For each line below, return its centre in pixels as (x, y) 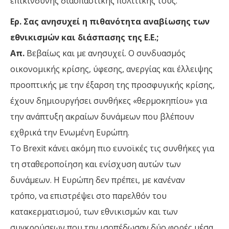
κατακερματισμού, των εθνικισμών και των (94, 212)
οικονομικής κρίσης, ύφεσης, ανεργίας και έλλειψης (111, 69)
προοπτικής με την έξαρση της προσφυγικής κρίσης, (112, 85)
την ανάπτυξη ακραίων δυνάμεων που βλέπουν (102, 117)
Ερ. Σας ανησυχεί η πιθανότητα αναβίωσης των (110, 22)
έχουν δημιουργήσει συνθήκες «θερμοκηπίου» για (109, 101)
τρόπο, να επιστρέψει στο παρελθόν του (88, 196)
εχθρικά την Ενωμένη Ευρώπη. (70, 133)
